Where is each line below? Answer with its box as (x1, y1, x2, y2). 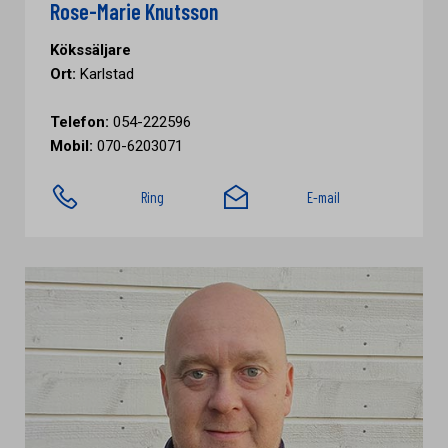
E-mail (306, 188, 340, 206)
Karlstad (76, 65, 134, 83)
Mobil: (50, 137, 93, 155)
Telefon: (50, 113, 109, 131)
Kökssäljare (50, 41, 131, 59)
